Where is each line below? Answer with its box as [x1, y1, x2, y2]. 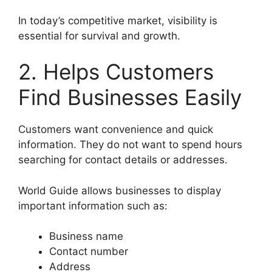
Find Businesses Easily [18, 84, 242, 110]
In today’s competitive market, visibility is [18, 14, 217, 27]
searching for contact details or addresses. [18, 154, 228, 166]
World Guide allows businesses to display [18, 184, 221, 197]
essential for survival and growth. [18, 29, 180, 42]
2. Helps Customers [18, 59, 214, 84]
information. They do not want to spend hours [18, 138, 242, 151]
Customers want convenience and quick [18, 123, 213, 135]
